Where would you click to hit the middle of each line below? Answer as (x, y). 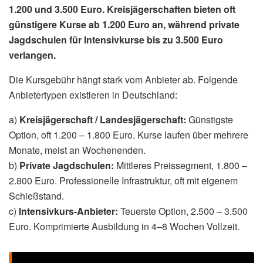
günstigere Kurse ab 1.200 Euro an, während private (124, 24)
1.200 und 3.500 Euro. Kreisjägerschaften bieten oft (122, 9)
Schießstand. (36, 195)
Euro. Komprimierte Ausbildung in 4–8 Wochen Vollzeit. (124, 226)
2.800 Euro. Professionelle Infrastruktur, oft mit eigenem (123, 180)
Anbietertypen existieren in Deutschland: (93, 95)
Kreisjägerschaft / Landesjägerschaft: (103, 119)
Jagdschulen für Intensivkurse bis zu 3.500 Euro (116, 39)
